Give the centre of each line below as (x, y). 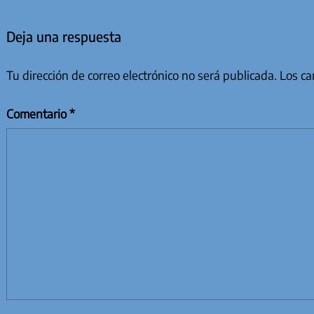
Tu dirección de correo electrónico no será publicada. (141, 75)
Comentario (37, 113)
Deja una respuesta (63, 36)
